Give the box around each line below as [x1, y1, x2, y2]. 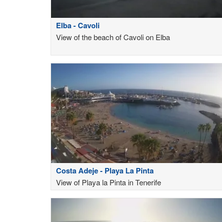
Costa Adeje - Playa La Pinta [56, 165, 154, 176]
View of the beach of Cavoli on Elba [56, 31, 170, 42]
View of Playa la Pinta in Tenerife [56, 176, 161, 187]
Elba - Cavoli [56, 19, 100, 31]
